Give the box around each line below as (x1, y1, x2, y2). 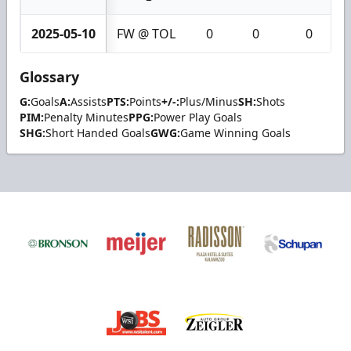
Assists (71, 93, 107, 109)
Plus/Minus (179, 93, 238, 109)
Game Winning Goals (180, 125, 291, 140)
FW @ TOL (117, 24, 175, 42)
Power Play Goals (154, 109, 242, 125)
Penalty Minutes (44, 109, 128, 125)
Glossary (20, 67, 79, 86)
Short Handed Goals (45, 125, 150, 140)
